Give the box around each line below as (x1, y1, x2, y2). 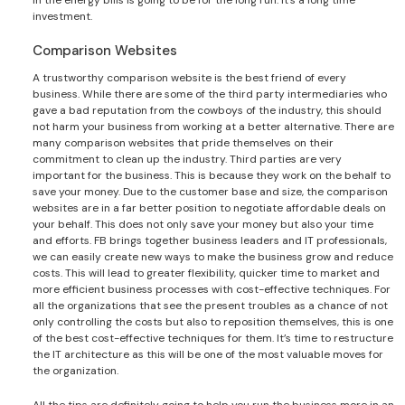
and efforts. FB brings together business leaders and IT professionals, (33, 232, 387, 248)
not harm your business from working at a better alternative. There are (33, 118, 394, 134)
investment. (33, 8, 92, 24)
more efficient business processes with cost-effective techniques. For (33, 281, 391, 297)
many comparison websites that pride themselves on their (33, 135, 334, 150)
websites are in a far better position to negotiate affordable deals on (33, 200, 386, 215)
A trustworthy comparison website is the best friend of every (33, 70, 346, 85)
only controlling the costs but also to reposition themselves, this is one (33, 314, 393, 329)
